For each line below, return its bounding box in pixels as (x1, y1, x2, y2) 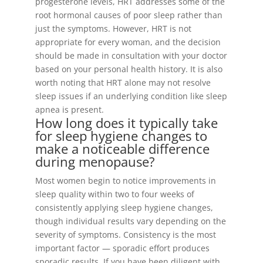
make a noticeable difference (35, 140, 210, 157)
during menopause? (35, 153, 155, 170)
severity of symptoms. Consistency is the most (35, 229, 216, 240)
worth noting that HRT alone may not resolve (35, 77, 211, 88)
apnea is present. (35, 104, 104, 115)
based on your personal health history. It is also (35, 63, 222, 75)
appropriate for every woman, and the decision (35, 36, 221, 48)
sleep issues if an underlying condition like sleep (35, 90, 227, 102)
